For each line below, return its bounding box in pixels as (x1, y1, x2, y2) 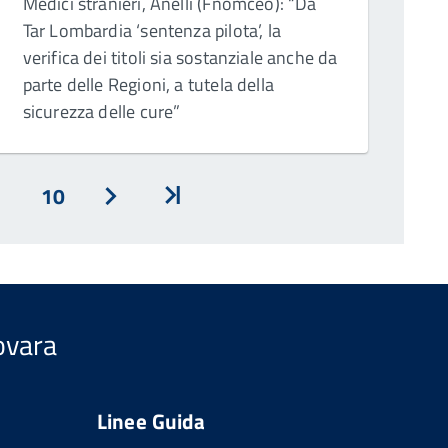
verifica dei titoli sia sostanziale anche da (22, 44, 338, 72)
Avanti (109, 204, 170, 237)
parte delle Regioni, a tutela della (22, 71, 274, 99)
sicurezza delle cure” (22, 98, 181, 126)
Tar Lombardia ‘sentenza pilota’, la (22, 17, 281, 45)
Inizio (170, 204, 221, 237)
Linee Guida (96, 405, 206, 438)
